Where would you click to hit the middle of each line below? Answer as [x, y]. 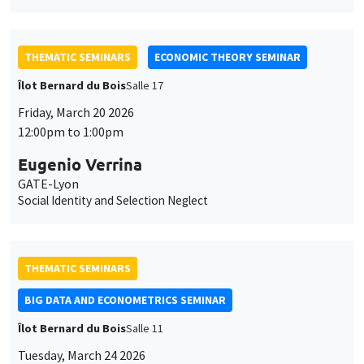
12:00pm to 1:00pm [71, 131]
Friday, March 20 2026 [76, 112]
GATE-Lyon [48, 183]
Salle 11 [145, 328]
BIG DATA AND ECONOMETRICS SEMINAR [125, 299]
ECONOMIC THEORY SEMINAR [227, 56]
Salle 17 [145, 85]
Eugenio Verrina [80, 164]
